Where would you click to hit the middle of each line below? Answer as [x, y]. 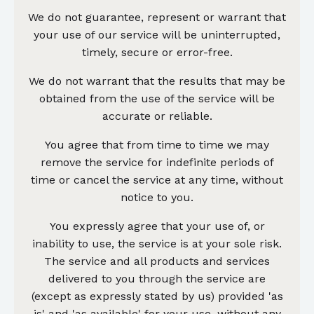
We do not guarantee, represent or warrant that [157, 17]
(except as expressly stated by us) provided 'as [157, 296]
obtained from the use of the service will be [157, 98]
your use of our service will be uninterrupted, [157, 34]
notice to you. [157, 197]
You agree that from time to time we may [157, 144]
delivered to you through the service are [157, 278]
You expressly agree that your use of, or [157, 226]
